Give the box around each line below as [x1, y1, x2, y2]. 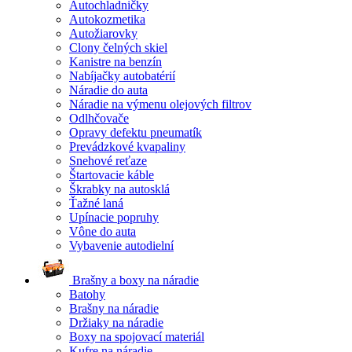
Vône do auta [69, 225, 136, 239]
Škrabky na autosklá [69, 182, 170, 196]
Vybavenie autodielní [69, 239, 174, 253]
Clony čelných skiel [69, 41, 167, 55]
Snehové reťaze [69, 154, 147, 168]
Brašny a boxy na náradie [69, 273, 199, 288]
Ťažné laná [69, 196, 123, 211]
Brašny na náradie [69, 302, 159, 316]
